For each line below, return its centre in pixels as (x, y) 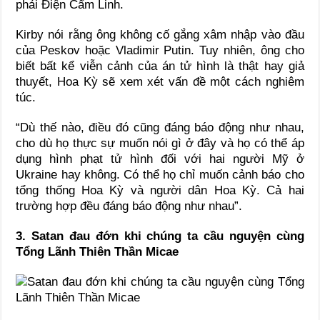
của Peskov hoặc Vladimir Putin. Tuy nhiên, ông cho (160, 50)
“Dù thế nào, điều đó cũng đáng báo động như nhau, (160, 127)
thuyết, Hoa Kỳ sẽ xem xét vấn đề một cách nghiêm (160, 81)
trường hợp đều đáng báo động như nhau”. (129, 206)
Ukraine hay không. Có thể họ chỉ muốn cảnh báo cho (160, 174)
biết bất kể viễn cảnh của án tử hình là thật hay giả (160, 66)
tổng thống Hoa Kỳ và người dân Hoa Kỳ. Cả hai (160, 190)
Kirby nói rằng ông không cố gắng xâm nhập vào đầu (160, 34)
